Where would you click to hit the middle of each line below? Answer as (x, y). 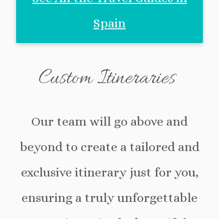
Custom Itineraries (109, 78)
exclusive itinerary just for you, (109, 172)
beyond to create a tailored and (109, 146)
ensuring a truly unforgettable (109, 197)
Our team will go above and (109, 121)
